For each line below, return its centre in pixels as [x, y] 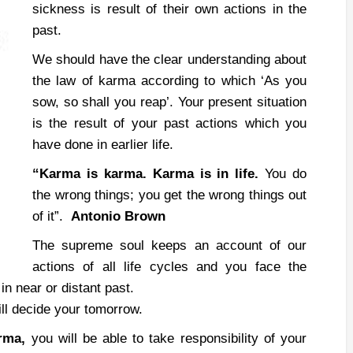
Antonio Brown [118, 216]
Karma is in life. [206, 174]
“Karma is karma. [93, 174]
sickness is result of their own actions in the [169, 9]
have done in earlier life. [103, 145]
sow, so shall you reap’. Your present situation [169, 102]
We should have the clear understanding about [169, 59]
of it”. [52, 216]
